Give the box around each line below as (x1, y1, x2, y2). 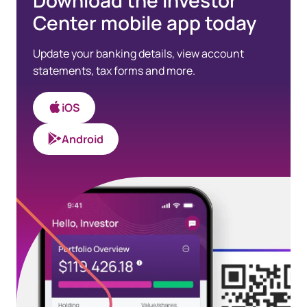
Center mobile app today (33, 10, 256, 36)
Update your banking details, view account (33, 46, 244, 61)
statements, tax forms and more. (33, 63, 195, 78)
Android (62, 132, 103, 147)
